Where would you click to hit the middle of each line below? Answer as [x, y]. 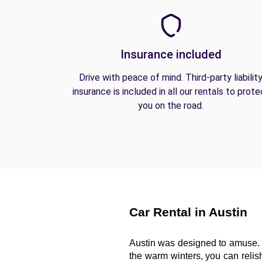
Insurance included [171, 54]
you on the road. [171, 106]
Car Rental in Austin [188, 212]
